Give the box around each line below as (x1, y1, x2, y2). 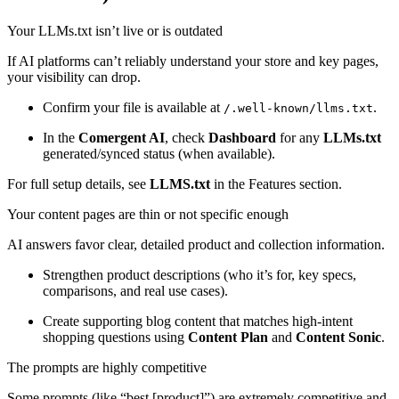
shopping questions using (43, 329, 188, 345)
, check (165, 129, 208, 145)
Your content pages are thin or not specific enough (7, 206, 289, 222)
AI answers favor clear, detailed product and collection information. (7, 236, 385, 252)
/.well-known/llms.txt (224, 101, 373, 115)
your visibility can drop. (7, 69, 141, 85)
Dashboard (208, 129, 276, 145)
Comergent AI (78, 129, 165, 145)
